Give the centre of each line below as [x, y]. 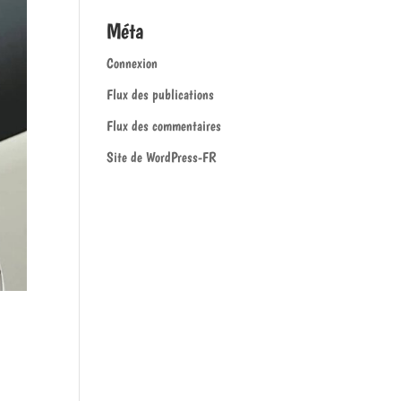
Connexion [132, 63]
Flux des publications [161, 94]
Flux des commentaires [164, 126]
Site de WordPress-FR [162, 157]
